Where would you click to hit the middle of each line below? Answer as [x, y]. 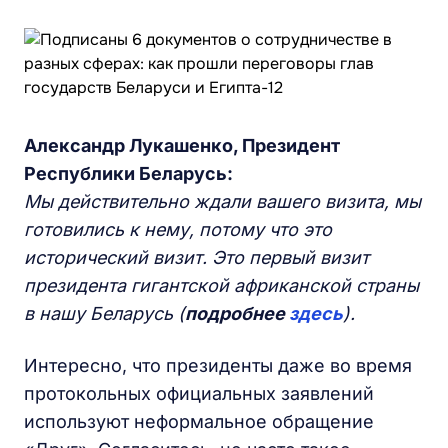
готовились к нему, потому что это [178, 229]
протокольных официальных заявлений [199, 393]
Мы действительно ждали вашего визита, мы [222, 201]
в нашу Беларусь [98, 313]
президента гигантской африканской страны [221, 285]
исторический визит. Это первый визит [196, 257]
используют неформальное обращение [199, 421]
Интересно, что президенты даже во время [218, 365]
